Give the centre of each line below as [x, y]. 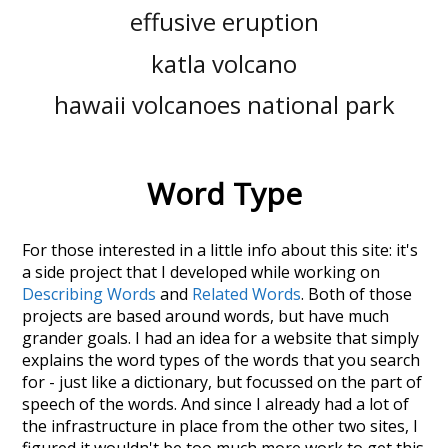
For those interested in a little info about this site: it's [220, 250]
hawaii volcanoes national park [224, 105]
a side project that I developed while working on [201, 272]
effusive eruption [224, 22]
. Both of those [357, 294]
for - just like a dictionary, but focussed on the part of [222, 382]
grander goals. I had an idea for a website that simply [221, 338]
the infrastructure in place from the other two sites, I [220, 426]
